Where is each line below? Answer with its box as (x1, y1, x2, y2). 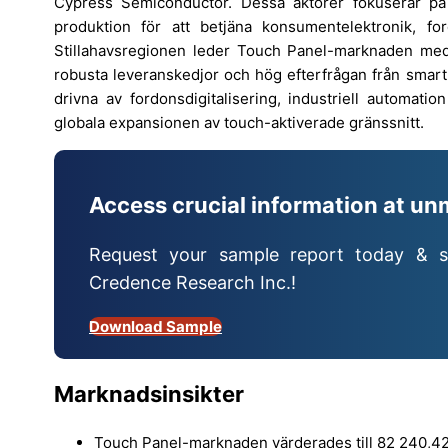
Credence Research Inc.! (89, 272, 296, 294)
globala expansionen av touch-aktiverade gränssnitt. (54, 112, 424, 132)
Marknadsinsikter (54, 381, 244, 408)
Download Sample (89, 317, 222, 337)
